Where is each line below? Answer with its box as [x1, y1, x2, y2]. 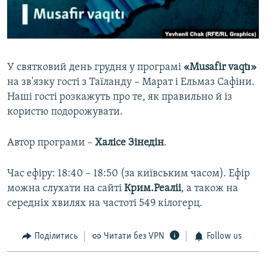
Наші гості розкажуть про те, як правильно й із [7, 91, 232, 103]
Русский [11, 15, 49, 27]
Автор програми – [7, 137, 95, 149]
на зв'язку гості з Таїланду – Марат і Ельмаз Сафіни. [7, 77, 255, 88]
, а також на [181, 183, 238, 195]
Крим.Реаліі [124, 183, 181, 195]
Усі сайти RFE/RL [20, 124, 97, 136]
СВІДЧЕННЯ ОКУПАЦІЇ [21, 28, 95, 37]
